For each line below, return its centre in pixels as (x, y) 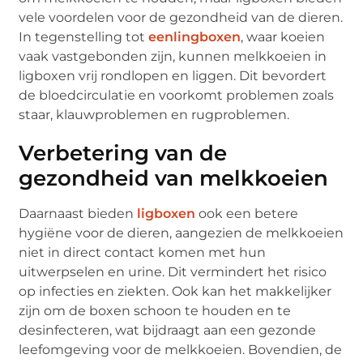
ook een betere (247, 213)
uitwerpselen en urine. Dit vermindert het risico (173, 271)
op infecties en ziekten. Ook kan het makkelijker (175, 291)
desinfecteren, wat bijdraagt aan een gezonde (168, 330)
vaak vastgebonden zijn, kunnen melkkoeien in (173, 56)
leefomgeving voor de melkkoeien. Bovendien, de (181, 349)
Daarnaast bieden (78, 213)
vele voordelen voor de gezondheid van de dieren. (181, 17)
